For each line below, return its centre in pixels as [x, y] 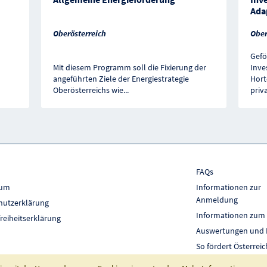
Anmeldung [217, 200]
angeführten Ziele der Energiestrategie [121, 79]
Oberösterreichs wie [88, 90]
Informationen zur [229, 187]
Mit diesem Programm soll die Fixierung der [129, 68]
